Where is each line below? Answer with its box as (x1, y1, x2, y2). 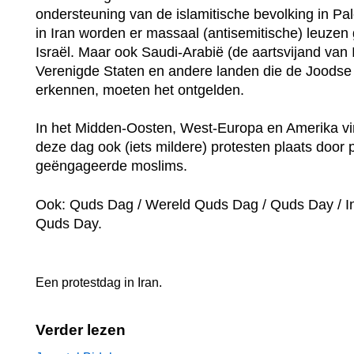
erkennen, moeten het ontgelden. (36, 81, 244, 98)
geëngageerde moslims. (36, 158, 187, 175)
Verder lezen (36, 321, 126, 338)
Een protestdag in (36, 275, 137, 289)
